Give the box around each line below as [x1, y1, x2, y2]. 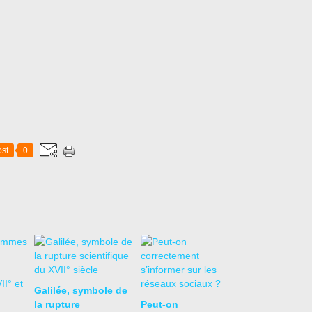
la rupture [34, 299, 80, 310]
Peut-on [140, 299, 178, 310]
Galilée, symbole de [34, 285, 127, 296]
